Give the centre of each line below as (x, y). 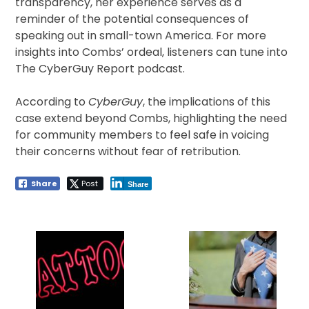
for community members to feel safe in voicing (142, 135)
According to (52, 102)
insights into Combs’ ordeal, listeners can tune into (152, 52)
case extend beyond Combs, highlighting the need (151, 119)
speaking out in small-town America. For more (141, 36)
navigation (48, 235)
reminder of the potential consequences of (132, 19)
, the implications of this (207, 102)
